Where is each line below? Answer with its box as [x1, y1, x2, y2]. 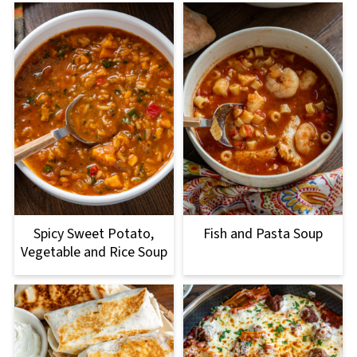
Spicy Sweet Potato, [33, 224, 155, 245]
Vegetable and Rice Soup [20, 242, 167, 263]
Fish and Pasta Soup [203, 224, 324, 245]
